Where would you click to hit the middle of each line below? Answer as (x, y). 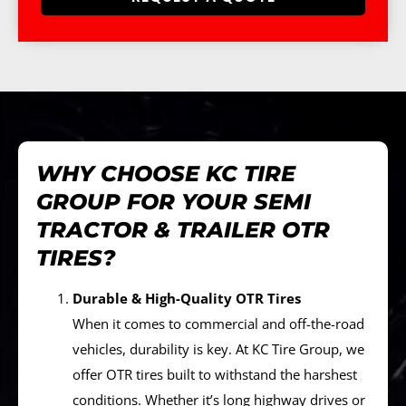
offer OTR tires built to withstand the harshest (215, 375)
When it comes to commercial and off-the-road (218, 324)
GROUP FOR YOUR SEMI (174, 202)
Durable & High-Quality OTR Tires (187, 299)
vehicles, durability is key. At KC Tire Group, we (218, 349)
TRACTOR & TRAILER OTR (183, 230)
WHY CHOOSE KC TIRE (166, 174)
